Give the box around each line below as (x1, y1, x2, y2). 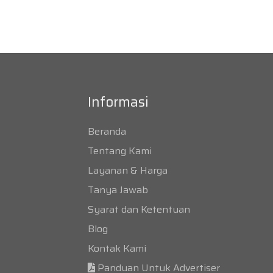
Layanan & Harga (88, 163, 168, 178)
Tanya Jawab (88, 182, 148, 197)
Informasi (88, 91, 149, 113)
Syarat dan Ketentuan (88, 202, 190, 217)
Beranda (88, 124, 126, 139)
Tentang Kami (88, 143, 152, 158)
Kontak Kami (88, 241, 146, 256)
